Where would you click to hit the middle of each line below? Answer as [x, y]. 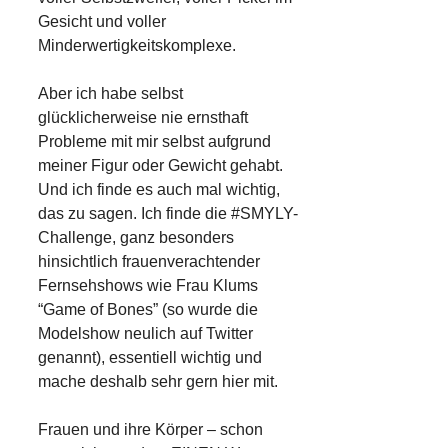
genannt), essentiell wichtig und [150, 357]
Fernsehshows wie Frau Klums [148, 285]
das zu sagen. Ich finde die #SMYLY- [168, 213]
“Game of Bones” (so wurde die [148, 309]
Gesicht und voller [102, 21]
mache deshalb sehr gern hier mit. [158, 381]
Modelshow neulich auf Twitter [145, 333]
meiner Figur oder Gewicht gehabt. [160, 165]
